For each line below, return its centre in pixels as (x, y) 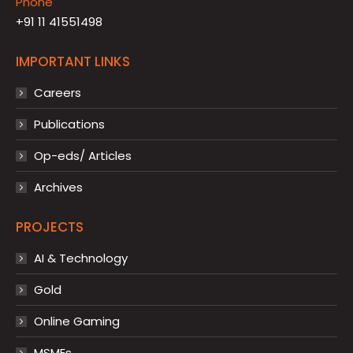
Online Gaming (77, 321)
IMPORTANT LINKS (73, 61)
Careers (58, 92)
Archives (58, 187)
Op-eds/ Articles (83, 155)
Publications (69, 124)
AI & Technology (81, 258)
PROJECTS (50, 227)
